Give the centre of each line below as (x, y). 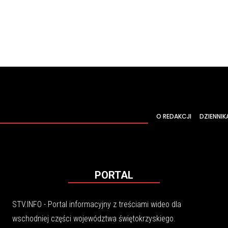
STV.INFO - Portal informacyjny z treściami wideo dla (97, 205)
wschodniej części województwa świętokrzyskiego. (94, 219)
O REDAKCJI (174, 116)
